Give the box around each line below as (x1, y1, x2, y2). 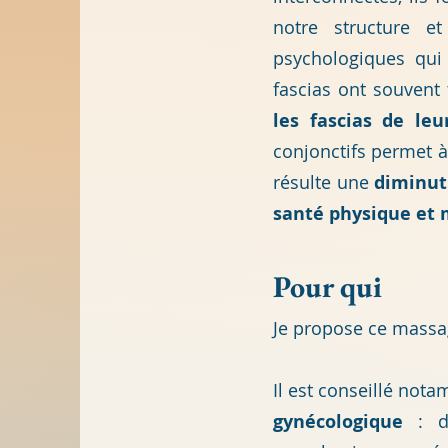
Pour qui (273, 267, 382, 306)
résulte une (273, 170, 375, 194)
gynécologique (273, 409, 403, 434)
